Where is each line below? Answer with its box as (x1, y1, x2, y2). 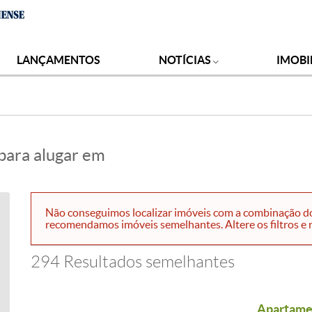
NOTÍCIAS (158, 54, 213, 66)
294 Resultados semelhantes (31, 253, 235, 271)
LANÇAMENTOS (17, 54, 101, 66)
